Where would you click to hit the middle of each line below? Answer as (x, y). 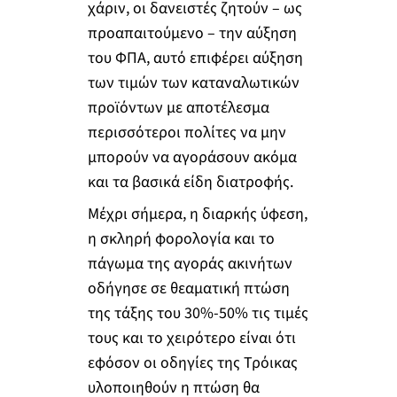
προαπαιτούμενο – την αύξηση (192, 34)
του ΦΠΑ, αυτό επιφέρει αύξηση (195, 58)
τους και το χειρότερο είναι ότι (191, 338)
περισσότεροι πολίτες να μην (187, 133)
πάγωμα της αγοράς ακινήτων (190, 264)
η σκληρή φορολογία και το (181, 239)
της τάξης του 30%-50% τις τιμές (198, 313)
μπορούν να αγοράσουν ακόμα (192, 158)
